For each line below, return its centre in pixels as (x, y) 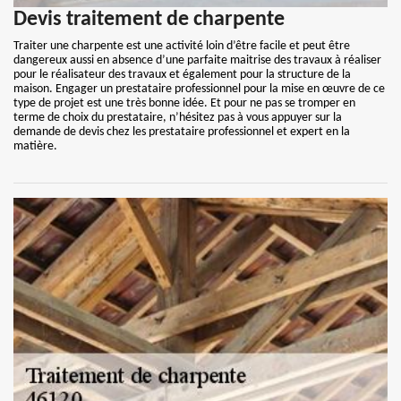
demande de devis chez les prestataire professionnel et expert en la (182, 132)
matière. (35, 146)
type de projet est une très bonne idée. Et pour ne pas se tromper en (184, 103)
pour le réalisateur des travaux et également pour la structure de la (182, 75)
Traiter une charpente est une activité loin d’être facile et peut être (182, 46)
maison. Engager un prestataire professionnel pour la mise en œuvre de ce (199, 89)
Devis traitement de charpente (149, 20)
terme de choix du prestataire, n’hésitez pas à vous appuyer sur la (178, 118)
